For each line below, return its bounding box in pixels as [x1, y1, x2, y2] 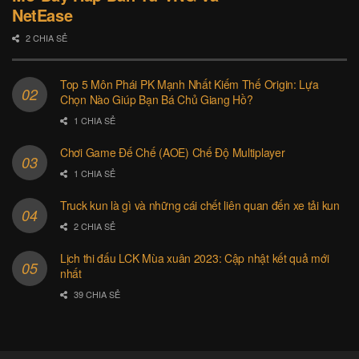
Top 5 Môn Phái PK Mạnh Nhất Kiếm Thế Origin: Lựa [60, 76, 319, 93]
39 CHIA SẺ [71, 288, 120, 301]
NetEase [12, 3, 73, 27]
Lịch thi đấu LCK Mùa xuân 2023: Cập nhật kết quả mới [60, 250, 329, 267]
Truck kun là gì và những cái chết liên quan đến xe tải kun [60, 197, 340, 214]
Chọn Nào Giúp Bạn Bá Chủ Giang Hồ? [60, 91, 253, 108]
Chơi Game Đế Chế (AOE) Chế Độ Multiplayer [60, 144, 285, 161]
